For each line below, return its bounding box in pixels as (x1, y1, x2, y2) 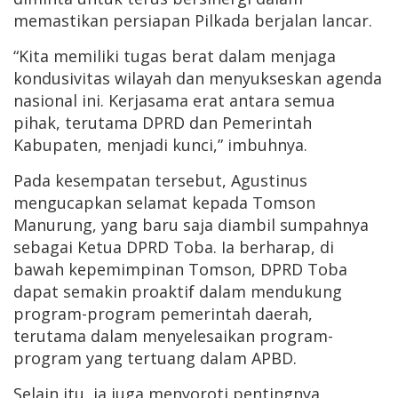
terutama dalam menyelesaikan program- (13, 325, 333, 346)
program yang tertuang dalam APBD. (13, 347, 297, 369)
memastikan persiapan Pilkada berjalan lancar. (13, 10, 372, 31)
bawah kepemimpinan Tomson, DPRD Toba (13, 259, 347, 280)
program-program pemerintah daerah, (13, 303, 313, 324)
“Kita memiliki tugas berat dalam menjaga (13, 45, 336, 67)
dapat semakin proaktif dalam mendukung (13, 281, 342, 302)
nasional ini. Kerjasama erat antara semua (13, 90, 335, 111)
